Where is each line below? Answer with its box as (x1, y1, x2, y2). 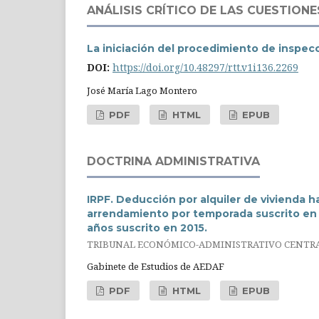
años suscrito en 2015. (87, 221, 207, 234)
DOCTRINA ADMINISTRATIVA (87, 154, 260, 168)
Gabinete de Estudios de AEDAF (87, 260, 224, 273)
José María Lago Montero (87, 83, 197, 97)
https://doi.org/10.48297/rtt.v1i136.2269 (113, 60, 298, 74)
